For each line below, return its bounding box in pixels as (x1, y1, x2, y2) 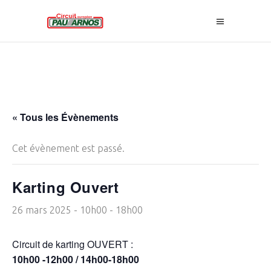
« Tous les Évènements (12, 110, 119, 124)
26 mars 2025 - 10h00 (12, 204, 107, 215)
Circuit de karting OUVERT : (12, 237, 133, 251)
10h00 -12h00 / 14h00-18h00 (12, 252, 139, 266)
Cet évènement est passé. (12, 143, 125, 154)
